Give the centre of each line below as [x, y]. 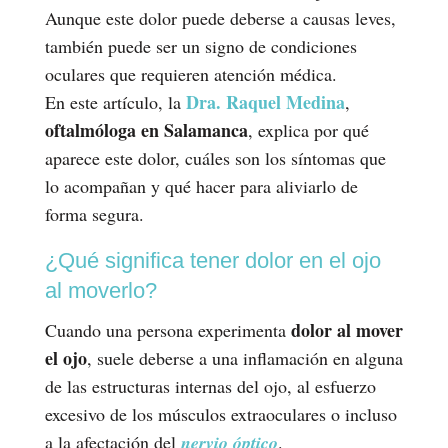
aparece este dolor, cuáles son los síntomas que [215, 157]
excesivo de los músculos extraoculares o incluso [220, 413]
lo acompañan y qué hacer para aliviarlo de [201, 185]
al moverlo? [100, 290]
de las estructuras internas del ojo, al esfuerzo [210, 385]
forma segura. [94, 213]
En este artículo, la [115, 101]
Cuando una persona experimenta [167, 329]
